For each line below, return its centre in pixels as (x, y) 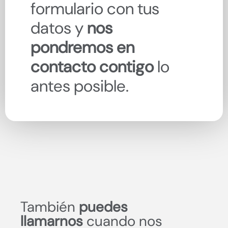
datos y (59, 28)
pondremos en (82, 48)
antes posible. (80, 86)
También (50, 207)
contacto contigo (92, 67)
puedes (103, 207)
